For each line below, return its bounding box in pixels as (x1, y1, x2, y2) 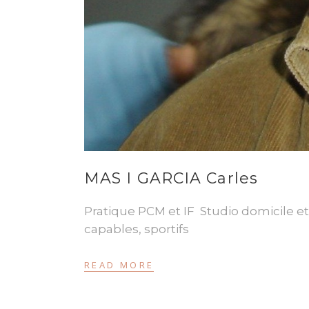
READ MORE (84, 259, 154, 272)
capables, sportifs (84, 221, 195, 236)
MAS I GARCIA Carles (84, 168, 258, 188)
